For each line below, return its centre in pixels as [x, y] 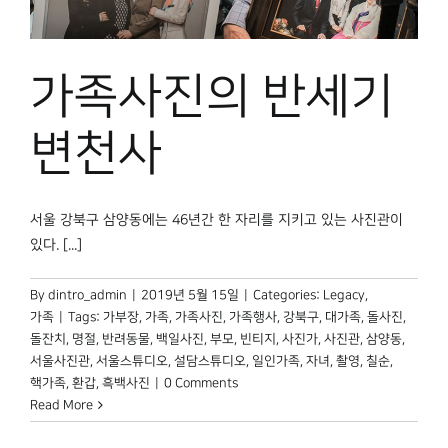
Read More [61, 405]
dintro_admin [87, 295]
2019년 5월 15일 [190, 295]
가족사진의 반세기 [212, 97]
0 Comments [201, 383]
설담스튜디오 [210, 361]
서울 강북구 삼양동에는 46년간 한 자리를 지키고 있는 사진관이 [216, 220]
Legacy [344, 295]
